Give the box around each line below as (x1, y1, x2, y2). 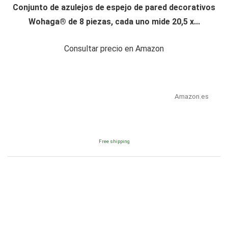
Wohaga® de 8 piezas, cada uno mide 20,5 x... (28, 16, 200, 26)
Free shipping (98, 138, 130, 144)
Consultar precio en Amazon (64, 43, 164, 53)
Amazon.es (174, 92, 209, 100)
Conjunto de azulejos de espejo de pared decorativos (13, 2, 215, 12)
